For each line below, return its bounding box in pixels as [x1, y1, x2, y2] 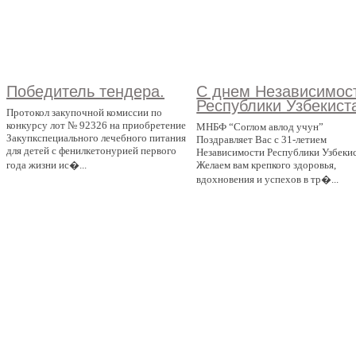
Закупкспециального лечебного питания [6, 132, 186, 145]
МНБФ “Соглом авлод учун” [196, 121, 324, 133]
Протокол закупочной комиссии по [6, 106, 162, 119]
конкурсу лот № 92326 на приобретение [6, 119, 186, 132]
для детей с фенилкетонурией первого [6, 145, 176, 157]
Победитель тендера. [6, 83, 164, 101]
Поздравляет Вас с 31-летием [196, 133, 327, 146]
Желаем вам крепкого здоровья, [196, 159, 337, 172]
